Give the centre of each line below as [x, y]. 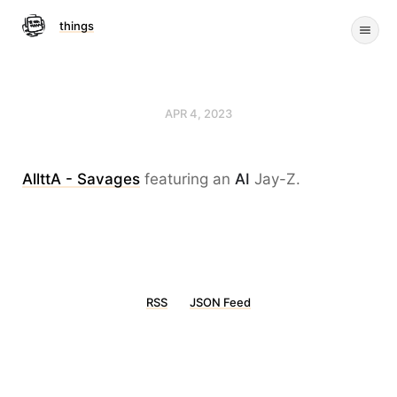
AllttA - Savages [81, 179]
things [77, 26]
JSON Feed [220, 302]
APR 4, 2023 [198, 113]
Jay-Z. [275, 179]
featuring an [187, 179]
